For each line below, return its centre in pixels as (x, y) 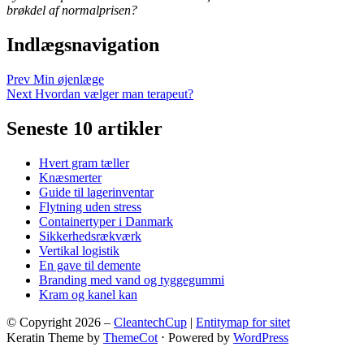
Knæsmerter (70, 178)
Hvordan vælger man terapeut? (114, 94)
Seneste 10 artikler (84, 129)
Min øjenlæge (69, 80)
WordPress (261, 338)
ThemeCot (130, 338)
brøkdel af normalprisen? (72, 11)
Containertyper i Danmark (106, 221)
